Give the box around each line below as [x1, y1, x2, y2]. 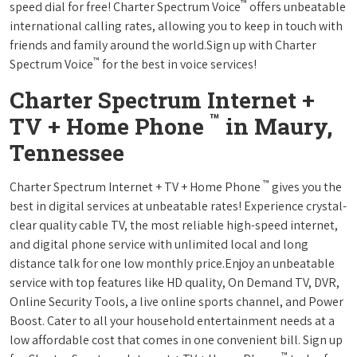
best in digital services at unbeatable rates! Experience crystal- [10, 197, 347, 214]
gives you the [269, 178, 342, 195]
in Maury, [220, 111, 332, 141]
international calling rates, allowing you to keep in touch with [10, 17, 343, 34]
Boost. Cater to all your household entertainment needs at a [10, 312, 335, 329]
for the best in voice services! [100, 55, 257, 73]
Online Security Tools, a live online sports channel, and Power [10, 292, 343, 310]
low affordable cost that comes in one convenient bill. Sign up [10, 331, 343, 348]
